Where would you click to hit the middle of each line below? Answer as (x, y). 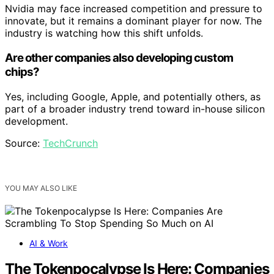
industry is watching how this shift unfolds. (104, 33)
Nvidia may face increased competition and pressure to (134, 9)
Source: (24, 143)
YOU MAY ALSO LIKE (41, 188)
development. (36, 121)
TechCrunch (70, 143)
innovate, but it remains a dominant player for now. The (133, 21)
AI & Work (49, 243)
